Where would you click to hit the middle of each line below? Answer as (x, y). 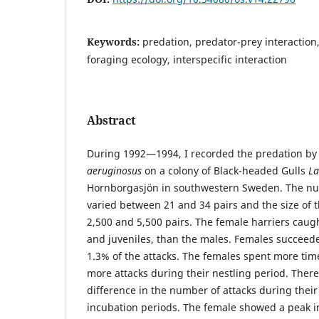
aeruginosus (114, 170)
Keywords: (115, 41)
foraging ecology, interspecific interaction (187, 59)
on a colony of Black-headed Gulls (225, 170)
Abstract (111, 120)
